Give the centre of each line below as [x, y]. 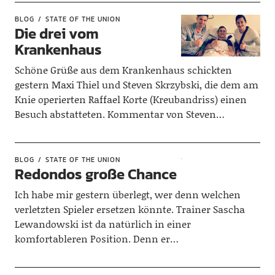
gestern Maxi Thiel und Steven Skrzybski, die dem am [136, 84]
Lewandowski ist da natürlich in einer [103, 224]
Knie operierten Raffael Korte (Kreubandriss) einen [130, 99]
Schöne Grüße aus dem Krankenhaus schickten [123, 70]
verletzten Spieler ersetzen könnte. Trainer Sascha [130, 209]
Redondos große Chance [95, 174]
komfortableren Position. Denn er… [96, 238]
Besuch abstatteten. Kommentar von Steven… [119, 114]
